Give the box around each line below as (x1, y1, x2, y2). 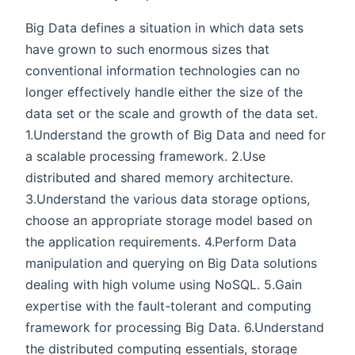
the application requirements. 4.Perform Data (25, 234, 296, 250)
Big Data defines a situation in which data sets (25, 20, 303, 36)
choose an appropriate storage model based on (25, 212, 312, 229)
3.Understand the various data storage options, (25, 191, 310, 208)
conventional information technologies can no (25, 63, 300, 79)
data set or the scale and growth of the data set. (25, 105, 318, 122)
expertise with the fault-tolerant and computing (25, 298, 311, 315)
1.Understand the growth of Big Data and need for (25, 127, 326, 143)
